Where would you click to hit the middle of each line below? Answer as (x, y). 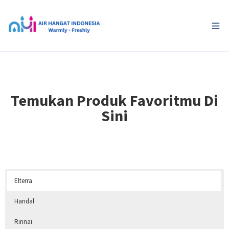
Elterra (23, 181)
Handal (24, 201)
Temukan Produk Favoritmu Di (114, 100)
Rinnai (23, 222)
